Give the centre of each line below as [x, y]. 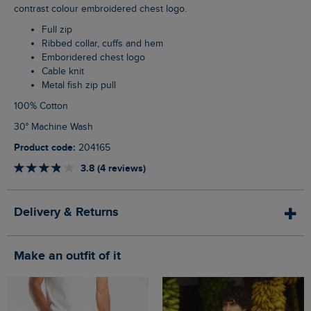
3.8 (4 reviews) [113, 169]
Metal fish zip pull [83, 86]
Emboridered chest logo [96, 58]
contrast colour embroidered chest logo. [100, 9]
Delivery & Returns [66, 213]
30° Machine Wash [56, 127]
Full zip [60, 30]
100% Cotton [43, 107]
